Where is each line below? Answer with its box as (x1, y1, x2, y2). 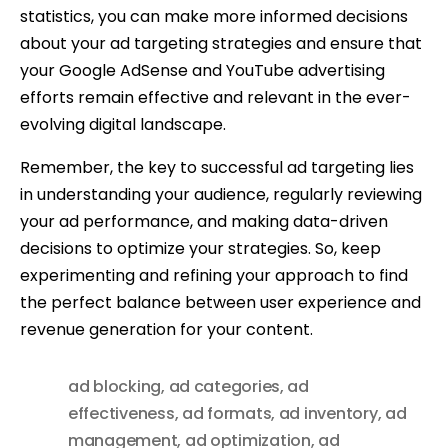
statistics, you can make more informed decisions (20, 5, 408, 29)
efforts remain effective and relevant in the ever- (20, 86, 411, 110)
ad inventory (278, 402, 378, 426)
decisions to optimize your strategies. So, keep (20, 237, 381, 261)
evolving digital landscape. (20, 113, 226, 137)
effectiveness (68, 402, 175, 426)
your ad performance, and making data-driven (20, 210, 388, 234)
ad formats (181, 402, 272, 426)
